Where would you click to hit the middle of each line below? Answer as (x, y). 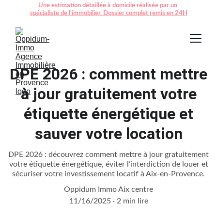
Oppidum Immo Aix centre (108, 189)
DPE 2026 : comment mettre (108, 74)
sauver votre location (108, 134)
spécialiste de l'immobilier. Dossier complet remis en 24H (108, 13)
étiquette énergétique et (108, 114)
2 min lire (132, 201)
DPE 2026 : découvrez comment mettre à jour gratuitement (108, 155)
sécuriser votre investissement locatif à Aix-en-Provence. (108, 174)
